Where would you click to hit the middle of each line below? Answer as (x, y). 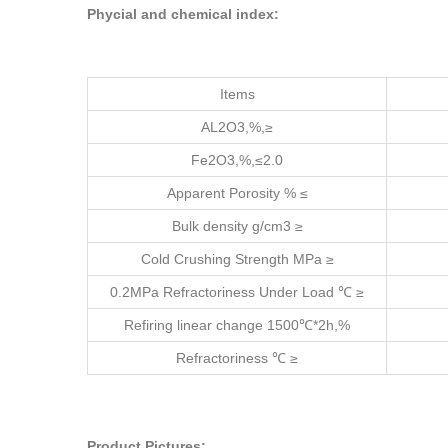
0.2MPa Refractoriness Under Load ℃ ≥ (237, 292)
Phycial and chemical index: (183, 14)
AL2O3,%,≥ (237, 127)
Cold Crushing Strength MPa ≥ (237, 259)
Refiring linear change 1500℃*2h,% (237, 325)
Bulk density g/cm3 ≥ (237, 226)
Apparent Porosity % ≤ (237, 193)
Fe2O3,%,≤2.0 (237, 160)
